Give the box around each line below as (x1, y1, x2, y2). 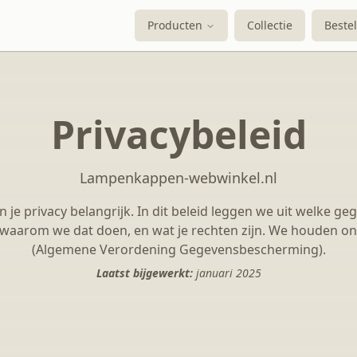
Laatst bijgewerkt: (96, 265, 193, 280)
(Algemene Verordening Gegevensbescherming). (31, 241, 326, 258)
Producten (147, 18, 202, 33)
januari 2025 (192, 265, 261, 280)
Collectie (247, 18, 292, 33)
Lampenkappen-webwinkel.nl (80, 168, 277, 187)
